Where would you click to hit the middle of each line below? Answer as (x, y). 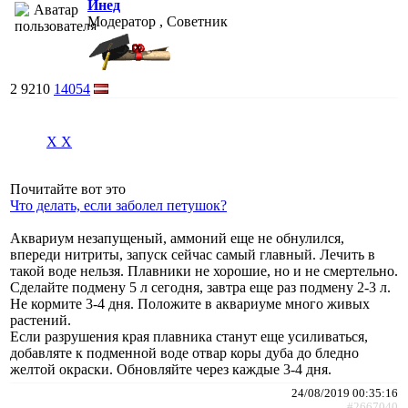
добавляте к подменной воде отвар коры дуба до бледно (184, 352)
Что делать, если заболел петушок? (118, 205)
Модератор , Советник (158, 21)
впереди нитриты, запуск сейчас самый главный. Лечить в (193, 254)
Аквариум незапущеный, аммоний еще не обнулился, (177, 238)
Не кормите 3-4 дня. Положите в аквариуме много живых (190, 303)
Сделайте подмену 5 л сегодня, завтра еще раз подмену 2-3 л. (200, 287)
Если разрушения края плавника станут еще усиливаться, (189, 336)
